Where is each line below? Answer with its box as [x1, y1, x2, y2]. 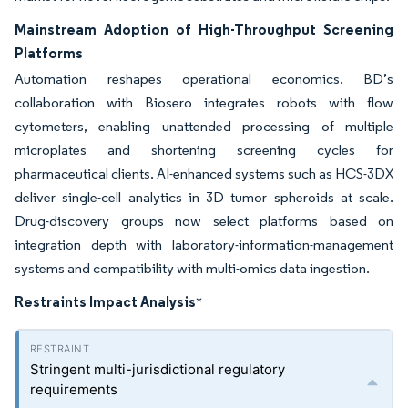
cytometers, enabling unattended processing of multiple [15, 117, 393, 135]
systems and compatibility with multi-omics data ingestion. [15, 260, 370, 277]
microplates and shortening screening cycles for [15, 141, 393, 158]
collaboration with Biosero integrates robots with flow [15, 94, 393, 111]
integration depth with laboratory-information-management [15, 236, 393, 253]
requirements [30, 381, 117, 398]
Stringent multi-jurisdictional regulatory [30, 361, 285, 378]
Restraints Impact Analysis [15, 292, 196, 311]
